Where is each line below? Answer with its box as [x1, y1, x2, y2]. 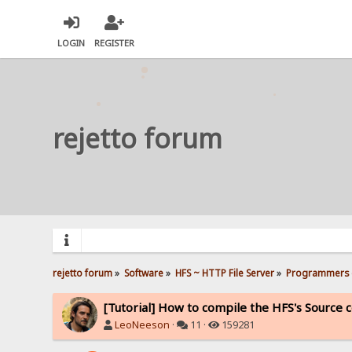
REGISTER [94, 37, 135, 49]
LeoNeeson [115, 317, 170, 332]
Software [124, 266, 164, 279]
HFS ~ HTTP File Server [175, 266, 275, 279]
